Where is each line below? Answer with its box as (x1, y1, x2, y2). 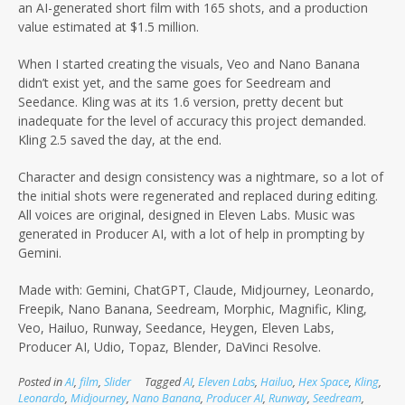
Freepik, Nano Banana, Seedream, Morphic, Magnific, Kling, (18, 300, 367, 318)
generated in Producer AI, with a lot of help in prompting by (18, 225, 364, 243)
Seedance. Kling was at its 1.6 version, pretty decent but (18, 93, 344, 111)
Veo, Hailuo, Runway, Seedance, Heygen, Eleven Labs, (18, 319, 334, 337)
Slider (104, 374, 131, 391)
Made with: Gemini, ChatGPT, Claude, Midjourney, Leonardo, (18, 281, 374, 299)
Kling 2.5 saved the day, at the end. (18, 131, 221, 149)
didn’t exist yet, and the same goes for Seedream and (18, 74, 331, 92)
